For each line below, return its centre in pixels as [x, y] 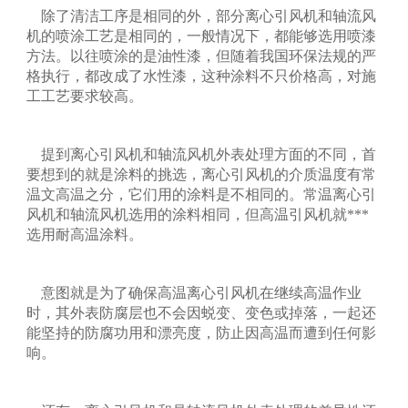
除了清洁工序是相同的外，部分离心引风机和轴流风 [202, 15]
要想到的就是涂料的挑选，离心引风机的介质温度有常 [202, 174]
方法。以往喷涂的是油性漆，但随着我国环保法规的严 [202, 56]
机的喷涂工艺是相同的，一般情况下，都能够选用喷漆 [202, 36]
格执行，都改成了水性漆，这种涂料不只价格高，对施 [202, 76]
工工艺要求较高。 [85, 96]
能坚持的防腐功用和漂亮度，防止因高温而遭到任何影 [202, 332]
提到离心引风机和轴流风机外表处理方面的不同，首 [202, 154]
